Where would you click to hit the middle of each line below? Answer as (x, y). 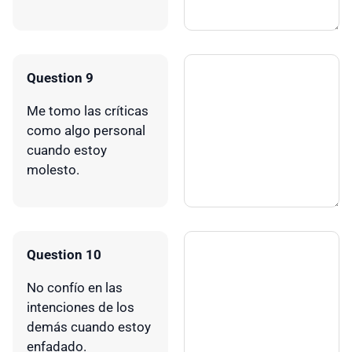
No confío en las (75, 287)
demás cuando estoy (89, 326)
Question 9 (60, 77)
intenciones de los (81, 307)
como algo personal (86, 130)
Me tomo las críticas (88, 110)
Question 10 (64, 254)
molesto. (53, 169)
